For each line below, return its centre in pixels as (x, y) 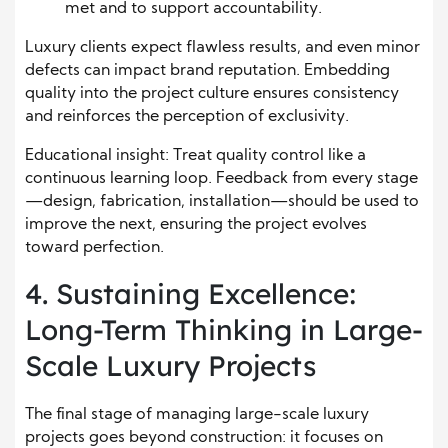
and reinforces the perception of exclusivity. (187, 116)
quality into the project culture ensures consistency (212, 93)
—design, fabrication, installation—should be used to (222, 201)
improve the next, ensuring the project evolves (196, 224)
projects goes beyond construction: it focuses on (204, 437)
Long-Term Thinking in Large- (224, 329)
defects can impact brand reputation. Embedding (207, 70)
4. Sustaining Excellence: (191, 293)
